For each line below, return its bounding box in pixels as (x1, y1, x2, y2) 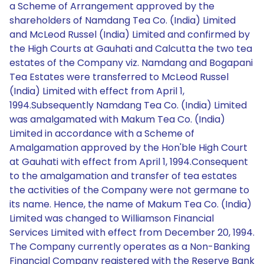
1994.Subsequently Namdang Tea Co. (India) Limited (9, 98, 247, 112)
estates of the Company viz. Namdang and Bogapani (9, 56, 253, 70)
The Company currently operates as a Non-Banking (9, 240, 250, 253)
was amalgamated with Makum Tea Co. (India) (9, 113, 225, 126)
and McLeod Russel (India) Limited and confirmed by (9, 28, 250, 41)
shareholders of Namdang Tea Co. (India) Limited (9, 14, 236, 27)
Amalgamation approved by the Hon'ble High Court (9, 141, 247, 154)
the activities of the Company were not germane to (9, 183, 249, 197)
